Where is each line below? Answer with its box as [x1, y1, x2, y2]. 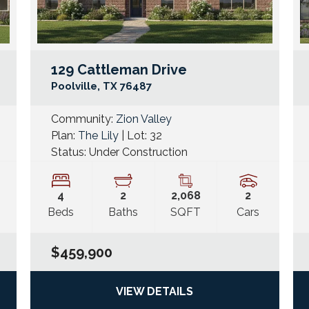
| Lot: [118, 129, 150, 143]
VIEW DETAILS [116, 285, 193, 299]
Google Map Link [8, 77, 121, 94]
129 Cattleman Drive [50, 61, 187, 79]
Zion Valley [115, 112, 172, 126]
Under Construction [88, 146, 188, 159]
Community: [50, 112, 116, 126]
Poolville [50, 80, 97, 93]
